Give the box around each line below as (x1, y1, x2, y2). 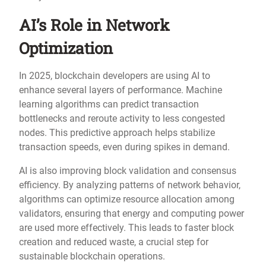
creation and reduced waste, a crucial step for (19, 236, 208, 248)
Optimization (19, 37, 113, 58)
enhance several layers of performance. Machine (19, 84, 222, 96)
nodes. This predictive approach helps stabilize (19, 126, 215, 138)
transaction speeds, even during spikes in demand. (19, 141, 230, 153)
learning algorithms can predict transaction (19, 98, 199, 110)
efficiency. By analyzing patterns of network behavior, (19, 179, 240, 191)
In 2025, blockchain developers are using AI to (19, 69, 210, 81)
